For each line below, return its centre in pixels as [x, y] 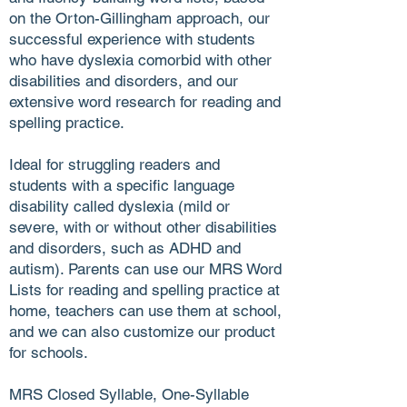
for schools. [49, 352]
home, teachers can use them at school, [145, 310]
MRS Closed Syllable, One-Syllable [129, 394]
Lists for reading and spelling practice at [144, 289]
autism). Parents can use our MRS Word [145, 268]
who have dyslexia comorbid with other [140, 60]
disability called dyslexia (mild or [119, 206]
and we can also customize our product [142, 331]
